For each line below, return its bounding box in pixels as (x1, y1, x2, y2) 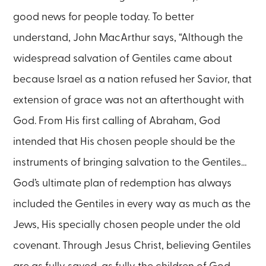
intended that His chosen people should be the (13, 137, 236, 147)
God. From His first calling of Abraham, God (13, 116, 221, 126)
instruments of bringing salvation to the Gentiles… (13, 157, 248, 168)
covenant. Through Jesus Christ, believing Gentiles (13, 240, 252, 251)
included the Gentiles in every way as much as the (13, 199, 251, 210)
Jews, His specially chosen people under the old (13, 220, 241, 230)
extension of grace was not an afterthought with (13, 95, 245, 106)
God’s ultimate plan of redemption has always (13, 178, 232, 189)
